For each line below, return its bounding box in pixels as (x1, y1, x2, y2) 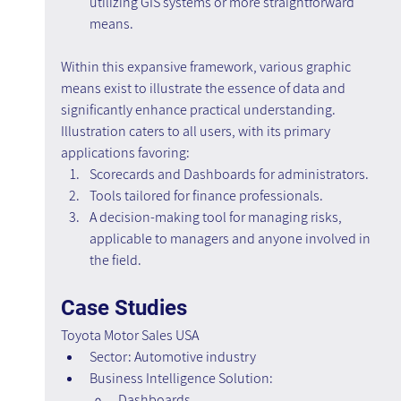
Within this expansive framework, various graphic (60, 57, 354, 77)
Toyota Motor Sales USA (60, 326, 199, 346)
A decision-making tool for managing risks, (89, 208, 345, 227)
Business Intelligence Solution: (89, 369, 273, 388)
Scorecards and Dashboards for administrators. (89, 165, 369, 184)
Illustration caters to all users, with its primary (60, 122, 333, 141)
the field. (89, 251, 141, 270)
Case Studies (60, 295, 187, 321)
